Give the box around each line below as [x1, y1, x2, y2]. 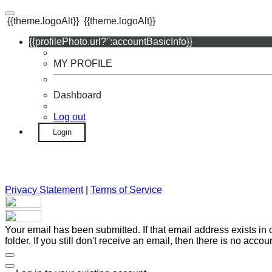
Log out [53, 112, 86, 122]
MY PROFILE [53, 58, 112, 69]
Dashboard [53, 90, 101, 100]
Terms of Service [90, 185, 162, 195]
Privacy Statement [5, 185, 83, 195]
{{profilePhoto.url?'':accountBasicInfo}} [29, 36, 192, 47]
